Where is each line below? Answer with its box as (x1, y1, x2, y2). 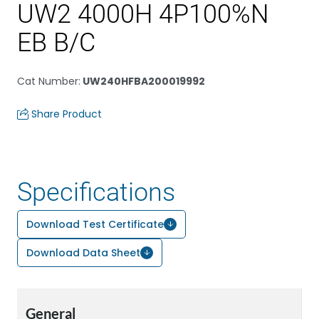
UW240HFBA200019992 (80, 74, 205, 88)
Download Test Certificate (26, 217, 164, 231)
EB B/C (17, 28, 95, 58)
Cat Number (17, 74, 78, 88)
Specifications (17, 177, 175, 207)
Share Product (31, 107, 102, 121)
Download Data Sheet (26, 246, 140, 260)
